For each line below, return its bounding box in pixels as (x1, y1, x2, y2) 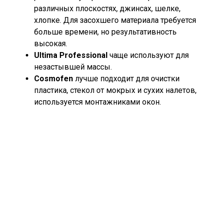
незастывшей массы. (34, 62, 112, 72)
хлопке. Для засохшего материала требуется (34, 16, 196, 25)
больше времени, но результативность (34, 27, 177, 36)
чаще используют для (108, 51, 189, 60)
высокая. (34, 39, 67, 48)
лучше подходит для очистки (73, 74, 180, 83)
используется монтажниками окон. (34, 97, 161, 107)
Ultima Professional (34, 51, 108, 60)
